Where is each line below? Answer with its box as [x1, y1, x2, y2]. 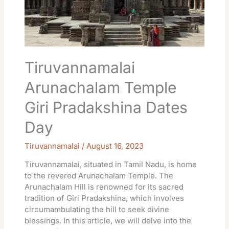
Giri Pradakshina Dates [25, 98, 188, 117]
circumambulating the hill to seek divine [25, 204, 170, 215]
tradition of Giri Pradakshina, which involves [25, 193, 185, 203]
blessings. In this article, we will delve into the [25, 216, 192, 226]
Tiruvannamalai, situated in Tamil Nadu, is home [25, 159, 197, 170]
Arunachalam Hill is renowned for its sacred [25, 182, 184, 192]
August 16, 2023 [86, 141, 144, 151]
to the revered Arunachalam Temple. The [25, 171, 174, 181]
